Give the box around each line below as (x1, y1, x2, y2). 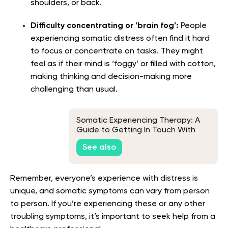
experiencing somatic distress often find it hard (31, 34, 210, 43)
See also (82, 143, 116, 152)
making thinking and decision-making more (31, 72, 192, 81)
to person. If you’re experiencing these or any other (10, 199, 205, 208)
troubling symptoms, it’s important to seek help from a (10, 212, 215, 221)
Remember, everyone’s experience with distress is (10, 174, 198, 183)
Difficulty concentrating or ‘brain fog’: (31, 21, 179, 30)
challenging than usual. (31, 85, 118, 94)
